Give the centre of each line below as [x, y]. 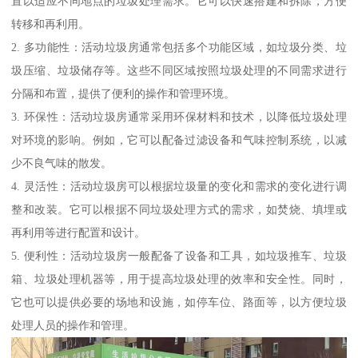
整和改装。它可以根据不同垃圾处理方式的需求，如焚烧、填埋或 [179, 210]
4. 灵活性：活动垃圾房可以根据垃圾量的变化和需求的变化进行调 [179, 187]
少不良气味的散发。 [62, 163]
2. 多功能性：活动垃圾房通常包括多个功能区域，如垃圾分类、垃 [179, 48]
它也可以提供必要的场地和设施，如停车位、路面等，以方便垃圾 [179, 302]
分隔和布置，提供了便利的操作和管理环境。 [123, 94]
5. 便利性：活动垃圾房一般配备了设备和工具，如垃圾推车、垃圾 [179, 256]
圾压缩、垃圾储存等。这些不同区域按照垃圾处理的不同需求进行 [179, 71]
